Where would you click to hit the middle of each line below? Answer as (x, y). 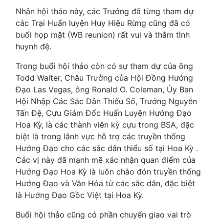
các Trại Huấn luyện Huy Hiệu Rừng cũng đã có (103, 23)
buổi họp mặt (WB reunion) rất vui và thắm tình (103, 34)
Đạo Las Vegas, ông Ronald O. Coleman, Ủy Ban (104, 89)
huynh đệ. (33, 46)
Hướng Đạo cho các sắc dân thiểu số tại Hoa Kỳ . (107, 148)
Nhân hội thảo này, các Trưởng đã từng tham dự (105, 11)
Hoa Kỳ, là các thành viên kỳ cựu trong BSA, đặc (105, 124)
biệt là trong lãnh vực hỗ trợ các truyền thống (100, 136)
